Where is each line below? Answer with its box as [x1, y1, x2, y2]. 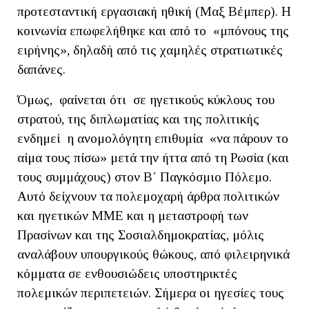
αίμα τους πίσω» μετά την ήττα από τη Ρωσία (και [17, 150, 289, 165]
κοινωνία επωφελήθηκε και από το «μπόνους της [17, 23, 289, 38]
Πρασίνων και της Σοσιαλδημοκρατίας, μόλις [17, 227, 264, 242]
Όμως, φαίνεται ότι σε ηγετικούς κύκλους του [17, 92, 275, 107]
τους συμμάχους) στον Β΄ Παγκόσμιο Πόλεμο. [17, 169, 272, 184]
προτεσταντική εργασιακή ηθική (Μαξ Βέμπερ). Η [17, 3, 291, 19]
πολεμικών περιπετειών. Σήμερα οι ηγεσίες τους [17, 285, 284, 300]
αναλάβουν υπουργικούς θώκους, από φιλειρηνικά [17, 246, 290, 261]
